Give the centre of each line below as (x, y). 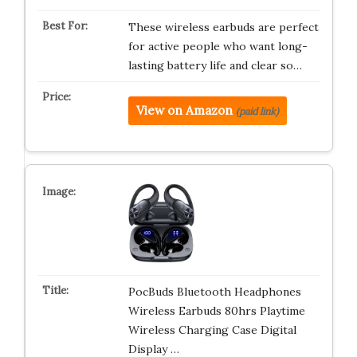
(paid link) (257, 111)
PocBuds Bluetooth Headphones (214, 292)
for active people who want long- (218, 46)
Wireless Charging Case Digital (212, 330)
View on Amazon (184, 110)
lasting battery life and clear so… (215, 65)
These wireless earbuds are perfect (223, 27)
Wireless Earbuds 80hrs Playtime (216, 311)
